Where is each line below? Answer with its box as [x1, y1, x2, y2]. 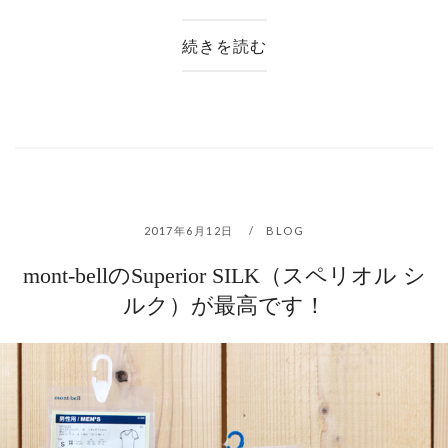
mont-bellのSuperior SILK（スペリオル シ [22, 263, 426, 289]
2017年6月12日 [143, 224, 238, 238]
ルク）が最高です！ [122, 293, 326, 319]
